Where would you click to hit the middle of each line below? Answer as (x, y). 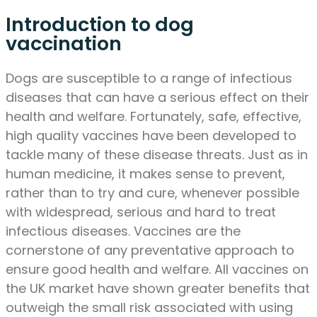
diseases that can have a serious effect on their (157, 98)
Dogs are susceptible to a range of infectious (149, 79)
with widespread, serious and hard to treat (141, 212)
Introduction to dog (100, 24)
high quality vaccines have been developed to (151, 136)
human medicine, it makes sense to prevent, (145, 174)
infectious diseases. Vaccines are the (123, 231)
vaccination (64, 43)
